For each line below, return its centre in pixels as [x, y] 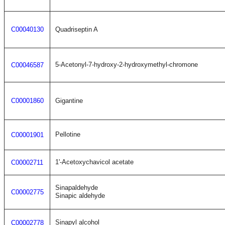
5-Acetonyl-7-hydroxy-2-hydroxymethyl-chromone [127, 65]
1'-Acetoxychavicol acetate [94, 162]
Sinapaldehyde [77, 188]
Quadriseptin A [77, 29]
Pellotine [68, 134]
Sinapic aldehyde [80, 196]
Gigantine [69, 101]
